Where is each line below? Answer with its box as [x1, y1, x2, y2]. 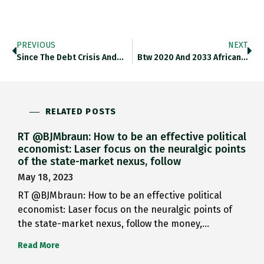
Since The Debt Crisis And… [16, 52, 123, 63]
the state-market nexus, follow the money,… [18, 218, 209, 230]
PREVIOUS [16, 40, 55, 51]
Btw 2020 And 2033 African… [137, 52, 247, 63]
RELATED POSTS [45, 107, 116, 117]
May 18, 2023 [18, 171, 73, 183]
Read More [18, 240, 60, 251]
